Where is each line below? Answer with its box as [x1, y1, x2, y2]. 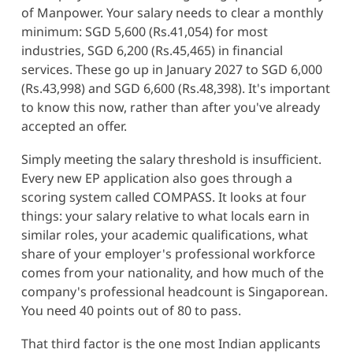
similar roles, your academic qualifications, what [20, 225, 308, 243]
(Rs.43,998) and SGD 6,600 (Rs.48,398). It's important [20, 79, 330, 97]
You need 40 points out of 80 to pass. [20, 301, 241, 319]
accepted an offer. [20, 117, 127, 135]
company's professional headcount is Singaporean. [20, 282, 328, 300]
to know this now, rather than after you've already [20, 98, 320, 116]
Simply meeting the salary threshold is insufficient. [20, 150, 321, 168]
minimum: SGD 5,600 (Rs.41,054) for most [20, 22, 268, 40]
